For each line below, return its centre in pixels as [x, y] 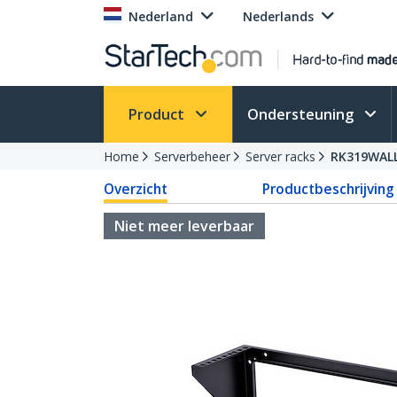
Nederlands [278, 16]
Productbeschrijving [328, 189]
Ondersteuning [302, 114]
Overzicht [136, 189]
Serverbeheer [192, 156]
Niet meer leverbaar [184, 226]
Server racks [280, 156]
